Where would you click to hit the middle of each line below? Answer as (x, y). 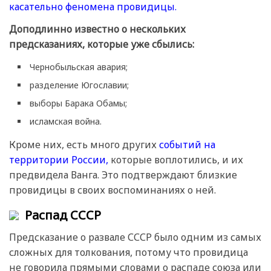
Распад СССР (63, 215)
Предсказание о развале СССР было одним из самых (135, 237)
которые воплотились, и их (176, 160)
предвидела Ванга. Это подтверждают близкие (123, 175)
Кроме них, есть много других (84, 145)
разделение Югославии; (79, 85)
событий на (187, 145)
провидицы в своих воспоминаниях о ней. (113, 190)
